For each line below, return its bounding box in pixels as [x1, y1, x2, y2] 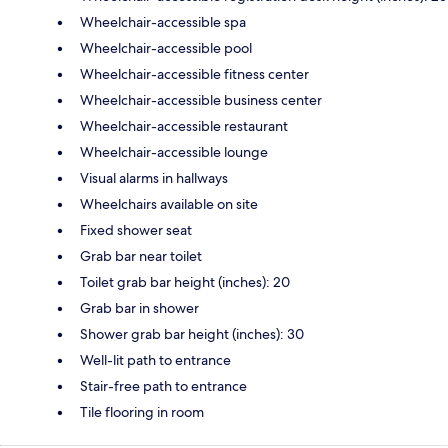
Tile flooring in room [80, 402, 204, 421]
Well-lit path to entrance [80, 350, 231, 369]
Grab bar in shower [80, 298, 199, 317]
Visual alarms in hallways [80, 168, 228, 187]
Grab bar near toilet [80, 246, 202, 265]
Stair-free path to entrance [80, 376, 247, 395]
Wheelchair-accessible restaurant [80, 116, 288, 135]
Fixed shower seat [80, 220, 192, 239]
